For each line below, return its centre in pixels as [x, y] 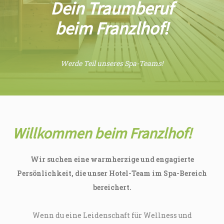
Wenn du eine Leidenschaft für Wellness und [112, 215]
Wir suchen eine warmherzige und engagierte [112, 159]
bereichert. [112, 187]
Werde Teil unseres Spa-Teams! [112, 63]
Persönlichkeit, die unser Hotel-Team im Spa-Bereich [112, 173]
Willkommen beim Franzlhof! [102, 134]
